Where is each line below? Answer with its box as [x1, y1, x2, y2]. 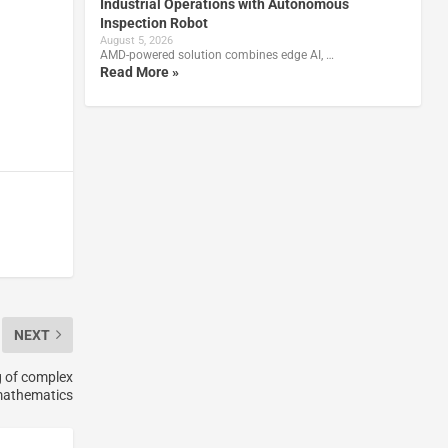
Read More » [99, 63, 179, 80]
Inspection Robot [99, 14, 208, 31]
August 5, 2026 [99, 33, 173, 47]
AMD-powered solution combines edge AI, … [99, 47, 334, 62]
